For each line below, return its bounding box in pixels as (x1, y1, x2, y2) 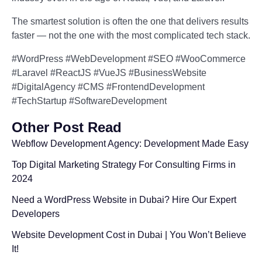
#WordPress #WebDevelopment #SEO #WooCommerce (12, 54, 246, 64)
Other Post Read (12, 119, 122, 135)
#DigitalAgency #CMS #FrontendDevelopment (12, 82, 205, 92)
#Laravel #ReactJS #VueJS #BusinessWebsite (12, 68, 206, 78)
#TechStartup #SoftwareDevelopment (12, 96, 167, 106)
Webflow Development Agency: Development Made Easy (12, 139, 249, 149)
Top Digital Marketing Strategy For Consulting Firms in (12, 160, 236, 170)
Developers (12, 209, 60, 219)
